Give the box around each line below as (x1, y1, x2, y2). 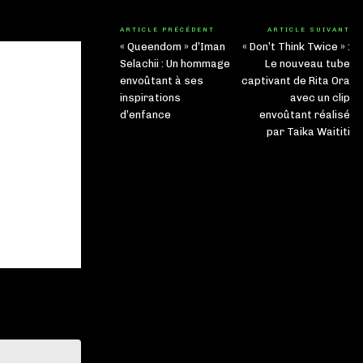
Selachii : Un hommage (120, 58, 230, 70)
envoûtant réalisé (258, 109, 350, 122)
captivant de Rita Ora (241, 75, 350, 88)
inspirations (120, 92, 181, 105)
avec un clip (289, 92, 350, 105)
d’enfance (120, 109, 171, 122)
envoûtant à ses (120, 75, 203, 88)
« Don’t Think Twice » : (241, 41, 350, 53)
